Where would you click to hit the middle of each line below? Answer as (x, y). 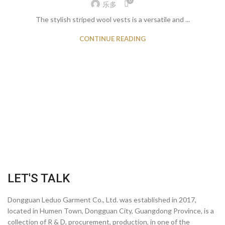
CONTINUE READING (113, 39)
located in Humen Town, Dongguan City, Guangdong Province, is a (111, 210)
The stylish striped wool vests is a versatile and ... (113, 20)
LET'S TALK (39, 178)
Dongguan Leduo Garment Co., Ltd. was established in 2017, (102, 199)
